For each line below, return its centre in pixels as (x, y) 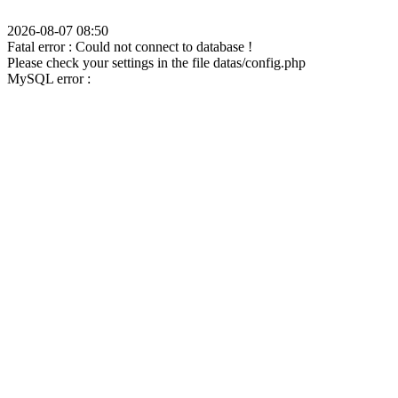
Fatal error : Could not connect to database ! (130, 47)
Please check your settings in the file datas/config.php (156, 63)
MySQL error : (49, 79)
